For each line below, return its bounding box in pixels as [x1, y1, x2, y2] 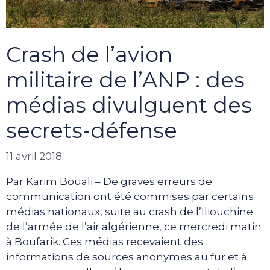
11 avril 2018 [6, 149, 62, 162]
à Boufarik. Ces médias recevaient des [6, 235, 203, 248]
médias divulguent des [6, 92, 252, 119]
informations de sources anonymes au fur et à [6, 250, 247, 263]
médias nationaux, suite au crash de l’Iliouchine [6, 205, 253, 218]
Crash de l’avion [6, 42, 172, 68]
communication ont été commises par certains [6, 190, 254, 202]
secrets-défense [6, 118, 177, 144]
